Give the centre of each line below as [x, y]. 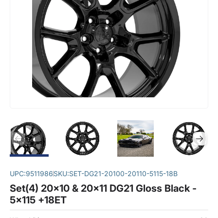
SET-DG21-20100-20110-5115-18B [123, 173]
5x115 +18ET [38, 200]
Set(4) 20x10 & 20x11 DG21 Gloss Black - [103, 188]
